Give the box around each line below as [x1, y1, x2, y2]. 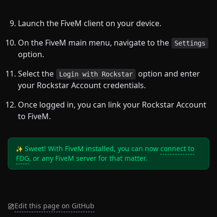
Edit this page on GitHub [15, 201, 94, 210]
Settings [174, 39, 205, 47]
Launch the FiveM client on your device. [18, 17, 161, 29]
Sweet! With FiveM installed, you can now [23, 143, 160, 153]
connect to [160, 143, 194, 153]
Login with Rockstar [59, 70, 133, 78]
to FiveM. [18, 110, 51, 122]
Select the [18, 68, 56, 79]
